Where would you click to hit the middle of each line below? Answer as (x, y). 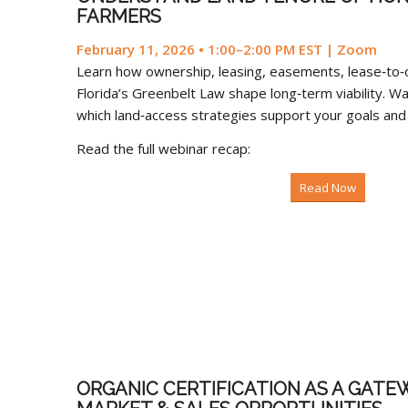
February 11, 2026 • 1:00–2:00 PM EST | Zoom (226, 49)
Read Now (328, 188)
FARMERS (118, 16)
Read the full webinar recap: (163, 148)
